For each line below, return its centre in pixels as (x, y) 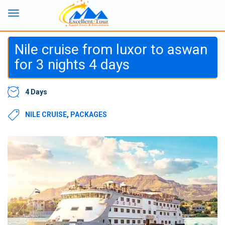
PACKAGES (89, 115)
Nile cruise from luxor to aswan (111, 49)
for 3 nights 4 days (72, 65)
